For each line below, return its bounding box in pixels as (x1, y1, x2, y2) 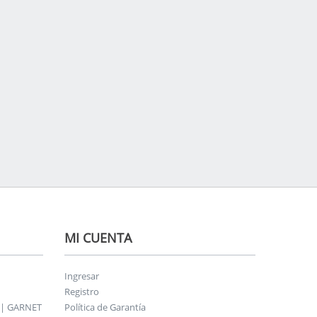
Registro (64, 284, 99, 298)
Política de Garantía (64, 300, 146, 313)
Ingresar (64, 269, 99, 282)
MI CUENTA (64, 229, 132, 246)
